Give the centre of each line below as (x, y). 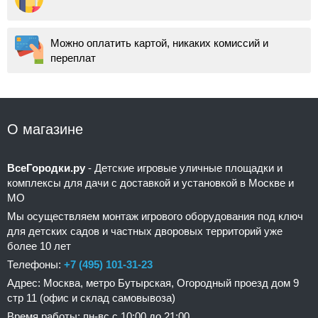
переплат (73, 57)
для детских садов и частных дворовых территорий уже (145, 231)
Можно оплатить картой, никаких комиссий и (159, 43)
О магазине (45, 129)
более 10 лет (39, 246)
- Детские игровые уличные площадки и (184, 168)
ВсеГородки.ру (46, 168)
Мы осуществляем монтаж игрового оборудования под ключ (155, 216)
